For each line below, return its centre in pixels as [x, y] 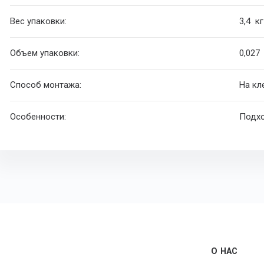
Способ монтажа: [46, 85]
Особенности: [38, 117]
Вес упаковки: [39, 22]
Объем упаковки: [45, 53]
